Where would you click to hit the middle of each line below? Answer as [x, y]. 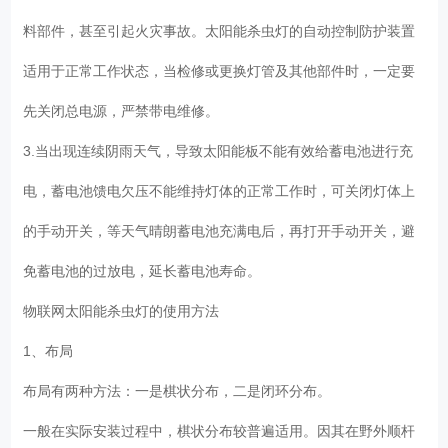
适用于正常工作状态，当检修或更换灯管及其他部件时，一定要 [219, 70]
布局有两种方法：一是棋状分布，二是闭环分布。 [181, 390]
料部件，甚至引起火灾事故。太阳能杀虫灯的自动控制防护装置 [219, 30]
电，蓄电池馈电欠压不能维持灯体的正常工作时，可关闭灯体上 [219, 190]
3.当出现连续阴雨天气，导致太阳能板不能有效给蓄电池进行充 [218, 150]
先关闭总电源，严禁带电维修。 [125, 110]
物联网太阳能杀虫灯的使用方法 [125, 310]
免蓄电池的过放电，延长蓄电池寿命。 [146, 270]
